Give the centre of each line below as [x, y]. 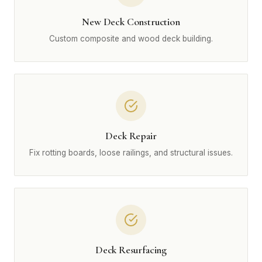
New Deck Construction [131, 22]
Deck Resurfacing [131, 250]
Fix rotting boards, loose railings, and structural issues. [131, 153]
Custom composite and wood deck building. [131, 39]
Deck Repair [131, 136]
